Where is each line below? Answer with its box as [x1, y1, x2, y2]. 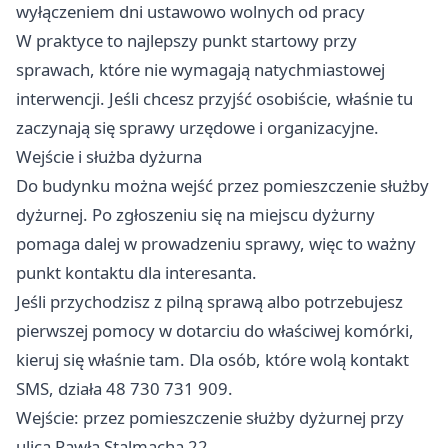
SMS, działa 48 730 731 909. [16, 377, 233, 401]
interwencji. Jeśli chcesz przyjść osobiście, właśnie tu [16, 87, 413, 111]
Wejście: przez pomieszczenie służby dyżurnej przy [16, 406, 404, 430]
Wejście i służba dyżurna [16, 145, 202, 169]
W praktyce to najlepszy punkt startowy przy [16, 29, 357, 53]
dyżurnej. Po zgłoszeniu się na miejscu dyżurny [16, 203, 375, 227]
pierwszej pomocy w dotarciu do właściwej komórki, [16, 319, 414, 343]
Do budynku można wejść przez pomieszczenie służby [16, 174, 429, 198]
